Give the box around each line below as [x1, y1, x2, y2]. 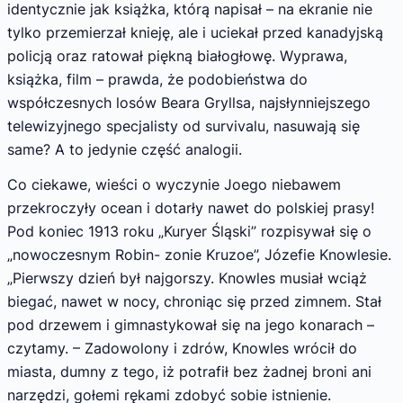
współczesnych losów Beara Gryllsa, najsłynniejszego [7, 93, 371, 112]
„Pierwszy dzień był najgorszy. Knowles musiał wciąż [7, 269, 367, 288]
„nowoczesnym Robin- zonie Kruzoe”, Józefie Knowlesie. [7, 246, 391, 264]
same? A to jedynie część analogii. [7, 139, 242, 158]
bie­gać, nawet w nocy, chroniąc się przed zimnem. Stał [7, 292, 381, 311]
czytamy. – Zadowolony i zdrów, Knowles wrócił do [7, 339, 357, 358]
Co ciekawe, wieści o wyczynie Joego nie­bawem [7, 175, 341, 194]
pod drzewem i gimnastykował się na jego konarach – [7, 316, 374, 335]
